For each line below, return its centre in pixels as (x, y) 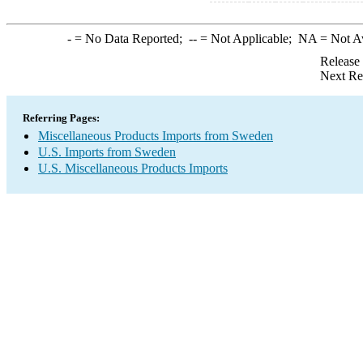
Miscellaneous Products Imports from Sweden (156, 136)
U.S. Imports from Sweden (107, 152)
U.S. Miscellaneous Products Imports (133, 168)
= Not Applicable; (247, 38)
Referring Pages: (61, 118)
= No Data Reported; (130, 38)
